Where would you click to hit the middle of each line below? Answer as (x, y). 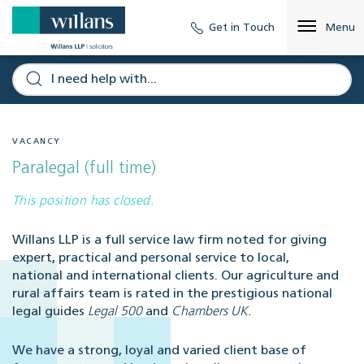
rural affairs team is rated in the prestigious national (172, 295)
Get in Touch (242, 28)
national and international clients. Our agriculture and (175, 277)
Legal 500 (117, 312)
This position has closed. (83, 202)
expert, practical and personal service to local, (151, 259)
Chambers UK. (210, 312)
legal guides (50, 312)
